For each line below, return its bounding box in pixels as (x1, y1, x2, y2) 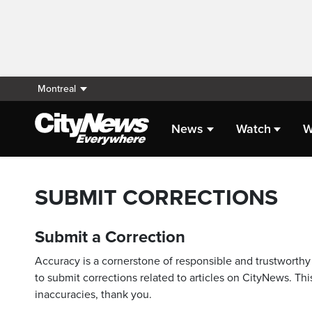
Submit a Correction (35, 227, 185, 247)
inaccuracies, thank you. (35, 288, 152, 302)
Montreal (38, 83, 76, 95)
